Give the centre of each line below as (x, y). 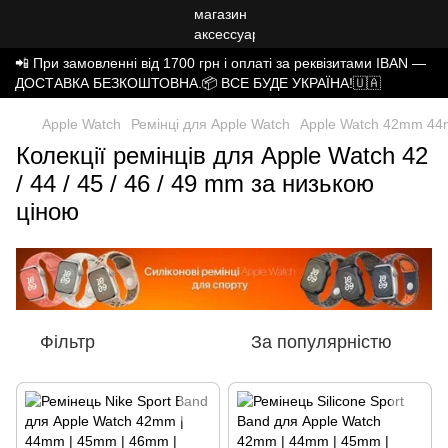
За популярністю (321, 342)
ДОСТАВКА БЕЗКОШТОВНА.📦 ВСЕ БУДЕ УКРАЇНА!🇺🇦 (198, 83)
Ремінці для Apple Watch (210, 124)
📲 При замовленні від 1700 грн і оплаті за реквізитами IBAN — (220, 63)
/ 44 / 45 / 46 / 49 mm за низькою (195, 183)
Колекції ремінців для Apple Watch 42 (222, 155)
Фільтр (67, 342)
